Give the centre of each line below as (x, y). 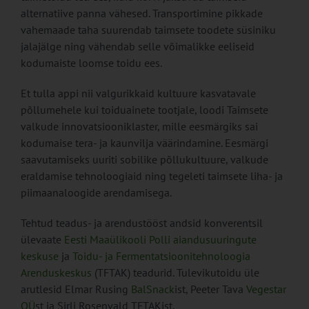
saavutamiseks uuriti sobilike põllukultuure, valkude (144, 160)
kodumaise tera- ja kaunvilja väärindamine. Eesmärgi (144, 143)
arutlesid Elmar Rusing (76, 289)
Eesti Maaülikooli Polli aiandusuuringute (160, 240)
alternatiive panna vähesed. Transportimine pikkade (141, 13)
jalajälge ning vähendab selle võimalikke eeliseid (137, 47)
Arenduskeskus (56, 273)
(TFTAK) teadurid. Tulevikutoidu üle (175, 273)
